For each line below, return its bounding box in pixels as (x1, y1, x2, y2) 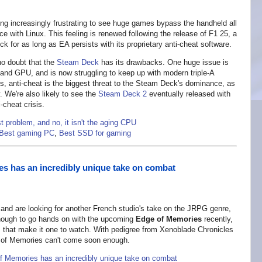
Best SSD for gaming (59, 129, 131, 138)
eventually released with (147, 89, 230, 99)
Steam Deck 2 (98, 89, 147, 99)
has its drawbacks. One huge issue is (99, 58, 229, 67)
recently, (202, 215, 233, 224)
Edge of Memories (136, 215, 202, 224)
